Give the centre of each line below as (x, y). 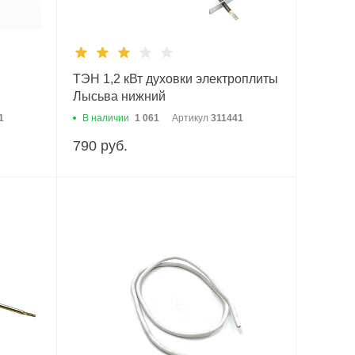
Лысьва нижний (119, 96)
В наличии (105, 118)
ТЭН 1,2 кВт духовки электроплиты (175, 78)
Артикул (191, 118)
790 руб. (100, 145)
